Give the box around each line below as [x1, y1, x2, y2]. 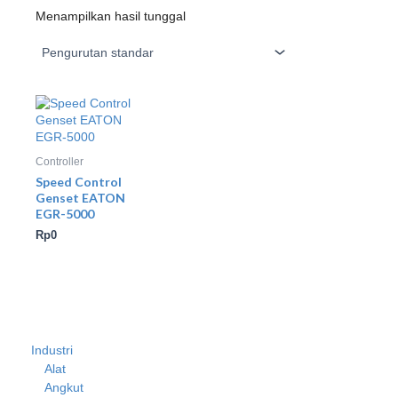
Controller [36, 155, 84, 169]
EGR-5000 [36, 206, 94, 221]
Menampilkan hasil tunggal [36, 8, 186, 23]
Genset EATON [36, 190, 125, 205]
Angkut [44, 380, 84, 395]
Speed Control [36, 174, 122, 189]
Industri [31, 343, 73, 358]
